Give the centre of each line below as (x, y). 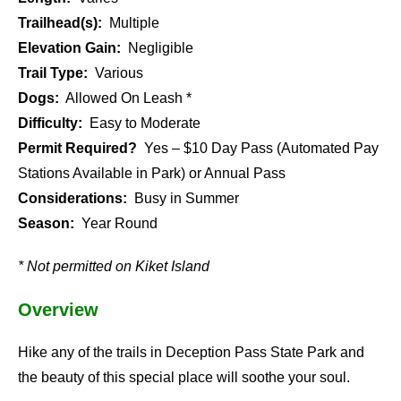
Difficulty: (50, 123)
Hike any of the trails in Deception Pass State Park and (191, 352)
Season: (46, 223)
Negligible (157, 47)
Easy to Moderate (141, 123)
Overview (58, 309)
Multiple (131, 22)
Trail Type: (53, 73)
